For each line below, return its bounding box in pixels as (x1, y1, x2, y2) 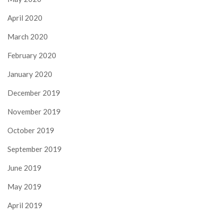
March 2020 (7, 32, 48, 41)
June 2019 (7, 163, 41, 173)
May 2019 (7, 182, 41, 191)
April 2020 (7, 13, 42, 23)
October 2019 (7, 126, 54, 135)
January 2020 (7, 70, 52, 79)
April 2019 (7, 201, 42, 210)
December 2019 (7, 88, 60, 98)
